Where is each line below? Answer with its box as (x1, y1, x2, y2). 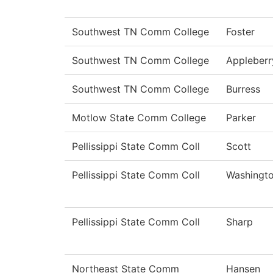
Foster (226, 26, 255, 38)
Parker (226, 112, 256, 124)
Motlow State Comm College (72, 112, 206, 124)
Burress (226, 83, 260, 96)
